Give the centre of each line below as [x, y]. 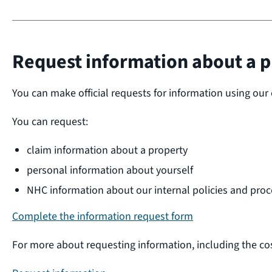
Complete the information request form [103, 216]
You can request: [50, 121]
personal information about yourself [110, 170]
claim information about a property [107, 150]
